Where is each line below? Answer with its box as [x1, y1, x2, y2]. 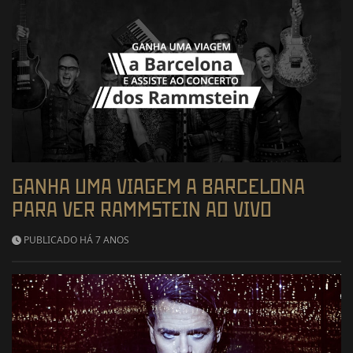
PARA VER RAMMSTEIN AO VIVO [12, 197, 272, 221]
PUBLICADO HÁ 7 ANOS [21, 232, 129, 247]
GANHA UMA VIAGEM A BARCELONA [12, 174, 305, 198]
